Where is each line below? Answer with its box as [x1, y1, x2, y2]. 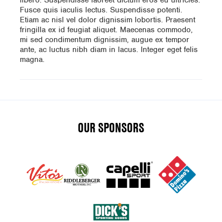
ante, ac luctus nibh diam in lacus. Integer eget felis [20, 45, 198, 55]
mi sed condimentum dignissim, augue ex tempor [20, 35, 189, 45]
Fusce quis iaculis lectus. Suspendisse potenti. [20, 5, 182, 15]
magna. [20, 55, 45, 65]
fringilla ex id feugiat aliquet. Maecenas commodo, [20, 25, 193, 35]
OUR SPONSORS [78, 119, 144, 137]
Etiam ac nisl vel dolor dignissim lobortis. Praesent [20, 15, 195, 25]
